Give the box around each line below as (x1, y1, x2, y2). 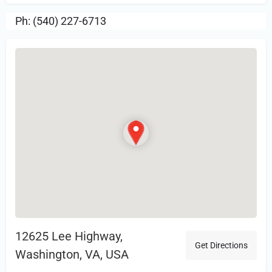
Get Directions (195, 240, 248, 250)
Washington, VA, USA (15, 247, 129, 262)
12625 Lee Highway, (15, 229, 123, 243)
